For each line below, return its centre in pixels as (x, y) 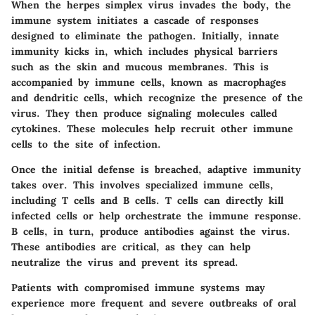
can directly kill (241, 200)
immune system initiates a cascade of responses (135, 20)
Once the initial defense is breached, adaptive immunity (156, 169)
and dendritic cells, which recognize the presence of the (157, 97)
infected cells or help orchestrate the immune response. (156, 216)
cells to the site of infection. (86, 144)
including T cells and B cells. (88, 200)
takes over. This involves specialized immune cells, (142, 185)
